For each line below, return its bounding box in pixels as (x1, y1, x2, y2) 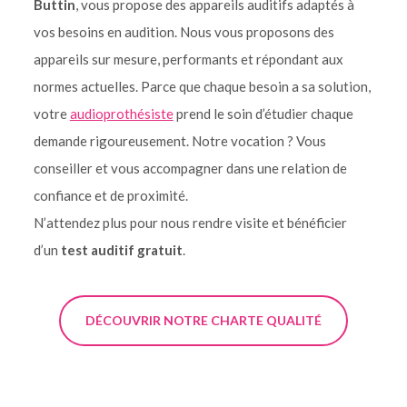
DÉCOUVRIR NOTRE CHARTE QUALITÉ (85, 313, 322, 328)
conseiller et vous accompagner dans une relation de (33, 160, 347, 176)
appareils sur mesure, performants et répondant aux (33, 51, 343, 67)
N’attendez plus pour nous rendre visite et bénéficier (33, 214, 347, 231)
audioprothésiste (69, 105, 174, 122)
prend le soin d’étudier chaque (175, 105, 353, 122)
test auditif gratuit (60, 242, 183, 258)
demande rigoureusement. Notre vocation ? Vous (33, 133, 326, 149)
